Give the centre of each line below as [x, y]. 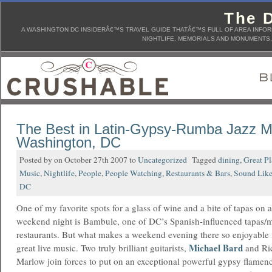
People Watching [134, 173]
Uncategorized [162, 160]
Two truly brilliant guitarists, [134, 248]
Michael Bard [216, 248]
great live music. [47, 248]
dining [229, 160]
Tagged [202, 160]
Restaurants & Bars [198, 173]
